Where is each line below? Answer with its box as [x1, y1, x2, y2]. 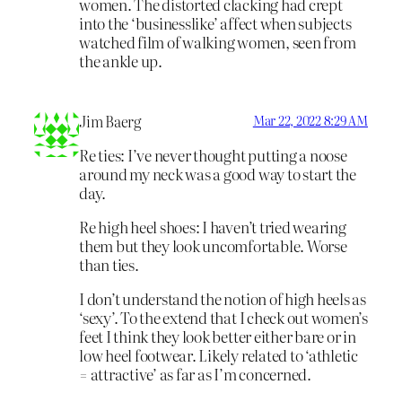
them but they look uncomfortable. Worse [79, 234, 347, 258]
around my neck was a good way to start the [79, 162, 356, 186]
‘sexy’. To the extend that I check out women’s [79, 305, 368, 328]
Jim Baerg [79, 109, 141, 132]
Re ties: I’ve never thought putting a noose [79, 144, 347, 167]
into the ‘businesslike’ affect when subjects [79, 11, 352, 34]
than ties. [79, 253, 139, 276]
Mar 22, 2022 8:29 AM [252, 110, 368, 129]
